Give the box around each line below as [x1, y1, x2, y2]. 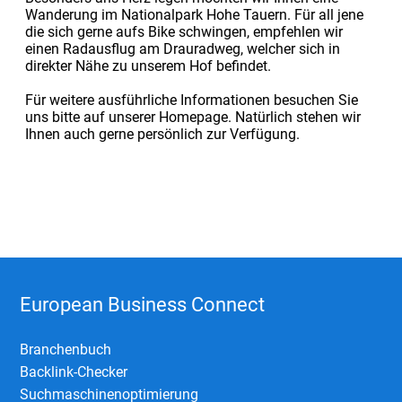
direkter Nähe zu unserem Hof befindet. [24, 57, 271, 74]
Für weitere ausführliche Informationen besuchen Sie [24, 91, 358, 109]
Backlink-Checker [20, 363, 128, 380]
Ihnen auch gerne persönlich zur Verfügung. [24, 125, 300, 143]
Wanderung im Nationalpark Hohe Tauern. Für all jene [24, 5, 363, 23]
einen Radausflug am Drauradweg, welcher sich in [24, 39, 340, 57]
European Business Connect [20, 293, 266, 316]
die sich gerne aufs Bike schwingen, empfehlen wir [24, 22, 343, 40]
